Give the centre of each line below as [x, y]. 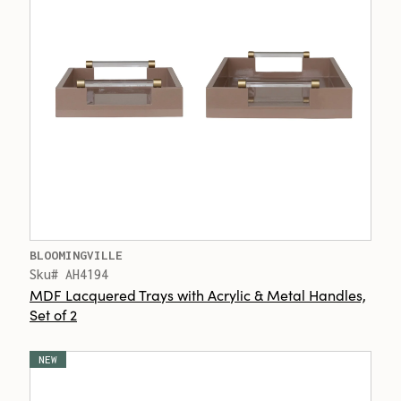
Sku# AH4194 [69, 274]
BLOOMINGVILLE [76, 255]
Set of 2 [53, 314]
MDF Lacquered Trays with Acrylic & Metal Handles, [198, 294]
